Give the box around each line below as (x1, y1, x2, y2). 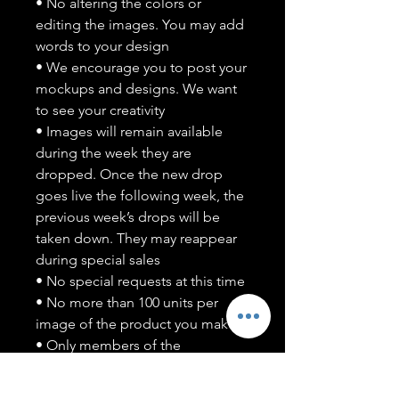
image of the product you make (36, 315, 236, 332)
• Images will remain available (36, 123, 223, 140)
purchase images (36, 379, 143, 396)
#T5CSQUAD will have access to (36, 358, 237, 375)
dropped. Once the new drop (36, 166, 223, 183)
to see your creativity (36, 102, 165, 118)
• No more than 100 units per (36, 294, 218, 311)
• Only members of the (36, 337, 181, 354)
